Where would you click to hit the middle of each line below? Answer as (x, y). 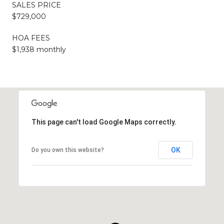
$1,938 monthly (39, 49)
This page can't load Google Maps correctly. (104, 122)
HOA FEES (31, 38)
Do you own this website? (67, 150)
